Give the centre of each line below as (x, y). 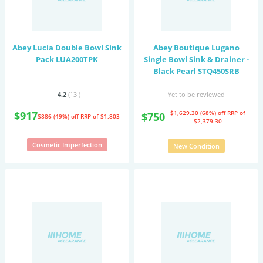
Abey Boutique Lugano (196, 48)
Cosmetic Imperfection (67, 145)
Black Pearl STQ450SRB (196, 71)
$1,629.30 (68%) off (199, 113)
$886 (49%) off (59, 116)
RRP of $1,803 (100, 116)
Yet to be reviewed (196, 94)
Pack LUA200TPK (67, 59)
